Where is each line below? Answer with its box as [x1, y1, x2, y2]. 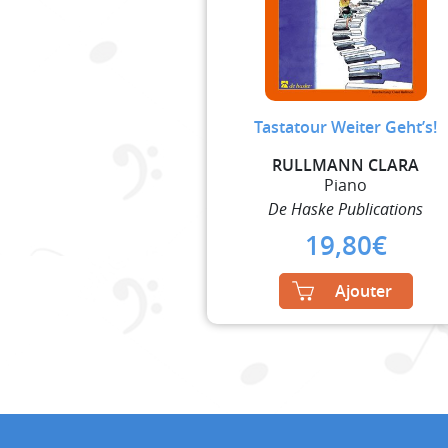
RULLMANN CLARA [272, 153, 420, 176]
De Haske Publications [268, 197, 424, 220]
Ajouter [334, 279, 392, 302]
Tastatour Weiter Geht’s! [254, 115, 438, 138]
